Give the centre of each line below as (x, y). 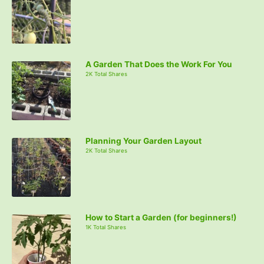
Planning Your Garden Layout (143, 141)
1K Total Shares (106, 227)
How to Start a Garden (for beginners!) (161, 217)
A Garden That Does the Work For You (159, 64)
